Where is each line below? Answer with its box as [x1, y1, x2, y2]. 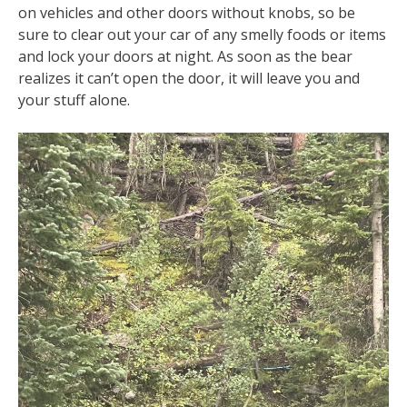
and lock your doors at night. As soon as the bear [18, 45, 352, 66]
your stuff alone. [18, 89, 130, 110]
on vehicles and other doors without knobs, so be [18, 2, 355, 23]
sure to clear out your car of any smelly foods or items [18, 24, 386, 45]
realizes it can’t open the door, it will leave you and [18, 67, 360, 88]
